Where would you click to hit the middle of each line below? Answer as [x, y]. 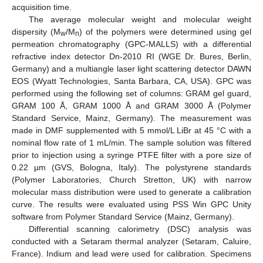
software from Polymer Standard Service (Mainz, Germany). [123, 216]
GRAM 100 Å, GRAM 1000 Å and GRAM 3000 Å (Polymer [131, 105]
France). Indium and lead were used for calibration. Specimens [131, 253]
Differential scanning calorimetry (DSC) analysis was [140, 229]
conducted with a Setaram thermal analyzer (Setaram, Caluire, [131, 241]
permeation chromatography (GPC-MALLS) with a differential [131, 44]
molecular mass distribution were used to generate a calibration [131, 192]
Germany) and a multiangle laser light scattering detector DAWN [131, 68]
